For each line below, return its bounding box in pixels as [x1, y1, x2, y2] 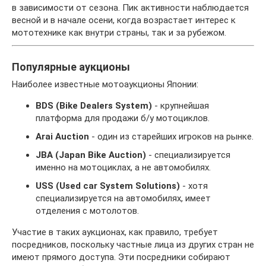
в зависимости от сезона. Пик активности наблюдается [12, 2, 249, 13]
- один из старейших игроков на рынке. [89, 131, 254, 142]
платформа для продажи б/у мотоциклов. [36, 113, 210, 123]
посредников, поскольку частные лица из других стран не [12, 239, 254, 250]
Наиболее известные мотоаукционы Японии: [12, 79, 198, 90]
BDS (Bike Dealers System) [36, 100, 152, 111]
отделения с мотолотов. [36, 205, 139, 216]
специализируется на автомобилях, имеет [36, 193, 211, 204]
